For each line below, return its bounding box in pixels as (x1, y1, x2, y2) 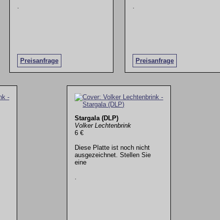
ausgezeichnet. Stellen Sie (75, 151, 151, 159)
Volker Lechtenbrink (75, 121, 132, 129)
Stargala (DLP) (75, 114, 119, 122)
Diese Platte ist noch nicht (75, 143, 150, 151)
